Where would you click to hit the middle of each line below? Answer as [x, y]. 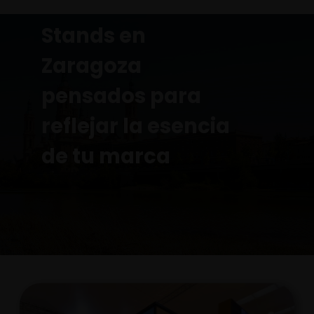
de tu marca [106, 156]
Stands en [94, 36]
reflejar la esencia [136, 126]
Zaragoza [91, 66]
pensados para [121, 96]
